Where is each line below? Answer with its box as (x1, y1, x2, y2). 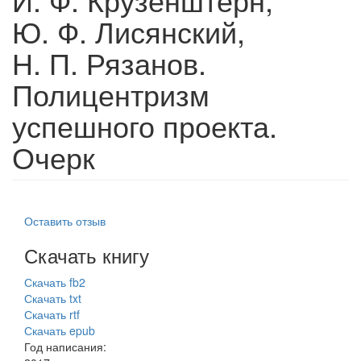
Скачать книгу (24, 241, 149, 269)
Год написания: (24, 338, 110, 355)
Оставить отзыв (24, 213, 106, 229)
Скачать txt (24, 290, 81, 306)
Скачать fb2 (24, 274, 85, 290)
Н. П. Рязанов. (12, 42, 206, 83)
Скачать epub (24, 322, 95, 338)
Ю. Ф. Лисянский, (12, 10, 245, 52)
